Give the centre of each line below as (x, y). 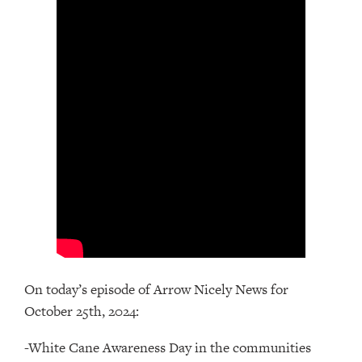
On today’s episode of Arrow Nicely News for (156, 289)
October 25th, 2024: (82, 311)
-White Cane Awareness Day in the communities (168, 347)
